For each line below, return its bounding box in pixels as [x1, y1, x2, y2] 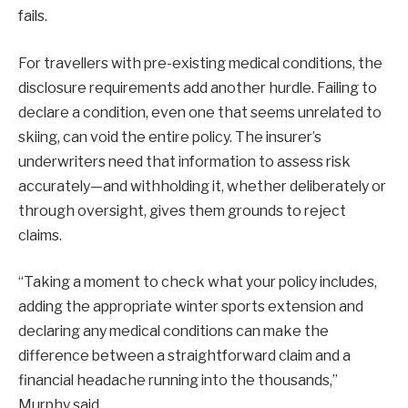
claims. [18, 226, 62, 244]
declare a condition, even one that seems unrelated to [18, 103, 382, 121]
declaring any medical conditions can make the [18, 322, 329, 341]
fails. [18, 7, 47, 25]
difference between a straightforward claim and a [18, 347, 351, 365]
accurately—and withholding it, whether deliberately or [18, 177, 386, 195]
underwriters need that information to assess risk [18, 152, 351, 170]
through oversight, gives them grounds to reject [18, 201, 346, 219]
